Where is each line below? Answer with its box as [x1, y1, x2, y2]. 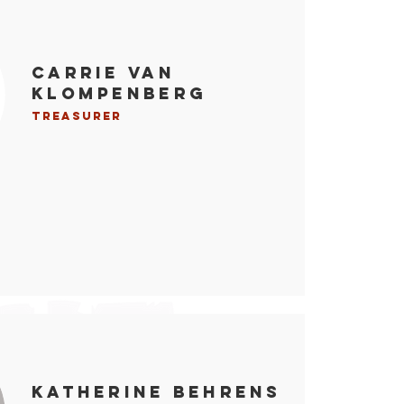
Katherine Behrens [32, 381, 281, 402]
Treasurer [32, 109, 127, 123]
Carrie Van [32, 62, 175, 83]
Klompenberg [32, 83, 207, 104]
